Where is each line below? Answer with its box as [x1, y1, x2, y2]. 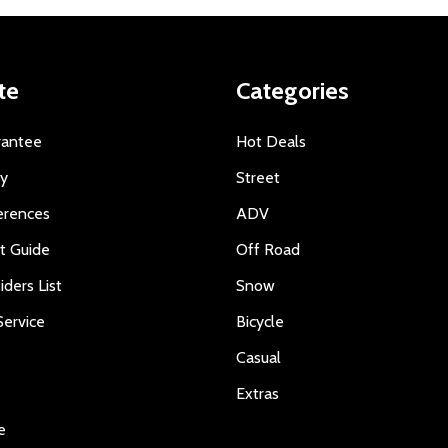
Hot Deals [236, 132, 306, 152]
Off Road [236, 240, 300, 260]
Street [236, 168, 280, 188]
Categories [236, 76, 349, 106]
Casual [236, 348, 281, 368]
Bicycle [236, 312, 284, 332]
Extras [236, 384, 279, 404]
